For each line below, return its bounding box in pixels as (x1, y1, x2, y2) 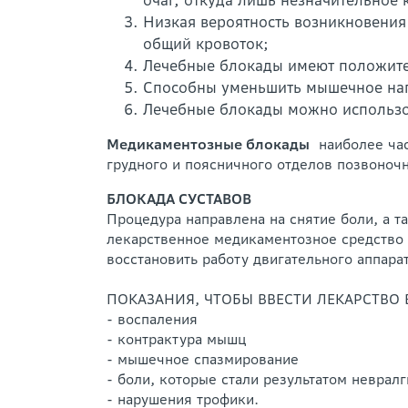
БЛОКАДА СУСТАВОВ (107, 190, 251, 208)
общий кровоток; (143, 35, 269, 53)
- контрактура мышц (107, 331, 246, 348)
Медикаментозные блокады (107, 136, 310, 153)
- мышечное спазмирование (107, 351, 299, 368)
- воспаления (107, 311, 198, 328)
